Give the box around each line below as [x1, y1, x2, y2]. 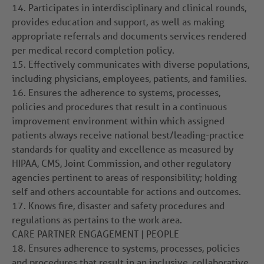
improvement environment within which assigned [12, 114, 225, 127]
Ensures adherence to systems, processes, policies [26, 242, 240, 255]
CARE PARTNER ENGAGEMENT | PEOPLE [12, 227, 179, 240]
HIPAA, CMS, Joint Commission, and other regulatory [12, 157, 231, 170]
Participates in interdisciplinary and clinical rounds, [26, 1, 246, 14]
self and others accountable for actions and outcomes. [12, 185, 241, 198]
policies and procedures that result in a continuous [12, 100, 227, 113]
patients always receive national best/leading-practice [12, 128, 244, 141]
